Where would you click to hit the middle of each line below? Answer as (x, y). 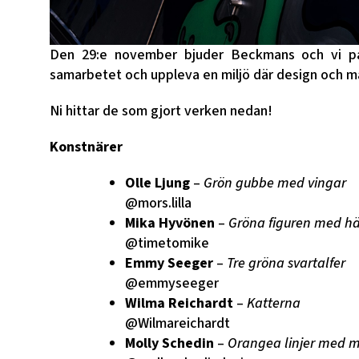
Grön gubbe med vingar (275, 183)
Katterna (272, 303)
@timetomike (167, 243)
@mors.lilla (158, 203)
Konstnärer (86, 147)
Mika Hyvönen (170, 223)
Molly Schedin (169, 343)
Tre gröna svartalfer (286, 263)
